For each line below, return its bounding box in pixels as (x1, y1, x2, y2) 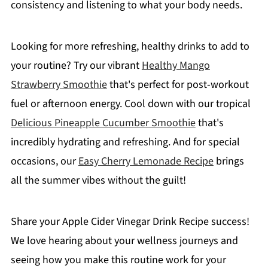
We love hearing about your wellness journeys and (10, 233, 238, 248)
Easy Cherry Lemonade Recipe (78, 153, 214, 169)
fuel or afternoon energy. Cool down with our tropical (10, 96, 251, 111)
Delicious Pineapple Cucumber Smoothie (10, 115, 196, 130)
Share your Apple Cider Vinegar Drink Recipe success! (10, 214, 249, 229)
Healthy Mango (141, 57, 210, 73)
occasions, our (10, 153, 78, 169)
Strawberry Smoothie (10, 77, 107, 92)
